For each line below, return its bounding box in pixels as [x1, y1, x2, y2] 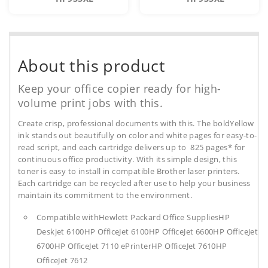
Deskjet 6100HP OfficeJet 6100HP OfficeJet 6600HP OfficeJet [36, 226, 258, 237]
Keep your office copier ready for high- [18, 81, 221, 96]
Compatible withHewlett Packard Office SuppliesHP [36, 212, 230, 223]
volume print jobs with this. [18, 96, 163, 111]
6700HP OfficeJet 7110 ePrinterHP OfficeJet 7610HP [36, 240, 227, 252]
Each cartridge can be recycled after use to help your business [18, 178, 251, 189]
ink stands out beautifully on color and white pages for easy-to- [18, 130, 257, 141]
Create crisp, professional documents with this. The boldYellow [18, 118, 254, 129]
